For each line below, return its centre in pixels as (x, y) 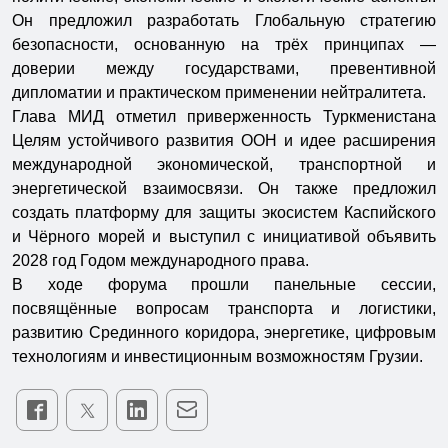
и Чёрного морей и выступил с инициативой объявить (224, 236)
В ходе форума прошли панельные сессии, (224, 284)
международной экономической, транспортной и (224, 164)
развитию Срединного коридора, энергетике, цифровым (224, 332)
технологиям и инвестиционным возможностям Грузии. (217, 356)
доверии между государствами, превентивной (224, 68)
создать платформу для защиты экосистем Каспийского (224, 212)
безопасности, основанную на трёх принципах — (224, 44)
